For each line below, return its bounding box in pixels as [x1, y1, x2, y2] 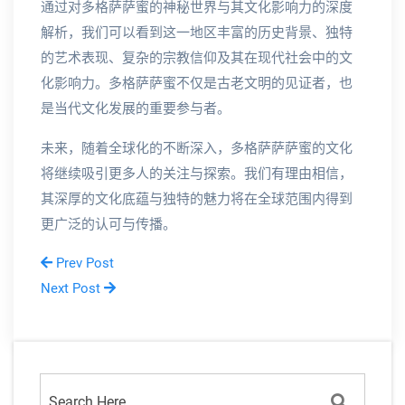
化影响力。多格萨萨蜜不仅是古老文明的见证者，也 [41, 75, 353, 92]
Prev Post [52, 255, 114, 272]
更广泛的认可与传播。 [41, 216, 176, 233]
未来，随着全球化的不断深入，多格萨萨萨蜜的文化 [41, 140, 353, 157]
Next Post [41, 280, 104, 297]
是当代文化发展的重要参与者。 [41, 100, 231, 118]
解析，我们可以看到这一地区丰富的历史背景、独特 [41, 24, 353, 42]
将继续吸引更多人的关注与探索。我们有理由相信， [41, 165, 353, 183]
